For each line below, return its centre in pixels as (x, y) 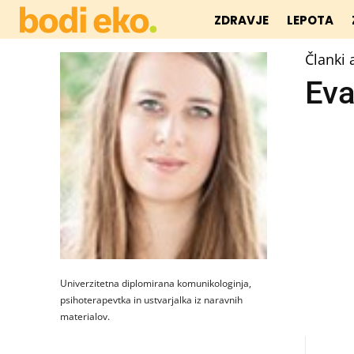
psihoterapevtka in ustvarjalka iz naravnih (151, 300)
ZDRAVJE (242, 20)
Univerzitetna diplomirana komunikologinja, (156, 283)
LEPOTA (311, 20)
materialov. (85, 316)
